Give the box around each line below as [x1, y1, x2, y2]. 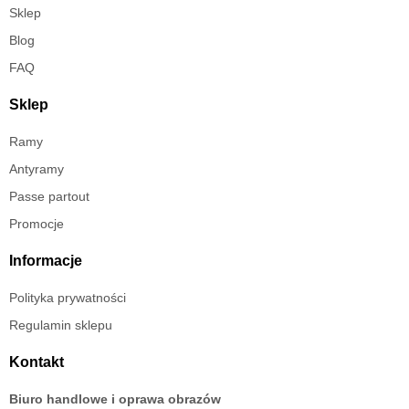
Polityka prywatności [9, 290, 126, 306]
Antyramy [9, 162, 64, 177]
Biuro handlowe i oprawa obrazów [9, 392, 221, 407]
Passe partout [9, 189, 89, 204]
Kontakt [9, 354, 64, 371]
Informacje [9, 253, 82, 269]
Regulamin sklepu [9, 318, 112, 333]
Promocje [9, 216, 64, 232]
